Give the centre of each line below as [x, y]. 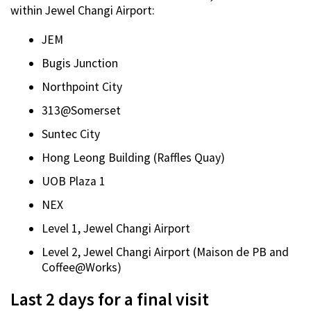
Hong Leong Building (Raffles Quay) [133, 158]
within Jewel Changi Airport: [83, 11]
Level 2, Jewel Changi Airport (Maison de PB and [165, 252]
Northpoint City [82, 87]
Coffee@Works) [82, 268]
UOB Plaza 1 [74, 182]
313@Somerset [81, 111]
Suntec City [71, 134]
